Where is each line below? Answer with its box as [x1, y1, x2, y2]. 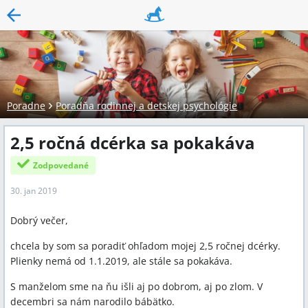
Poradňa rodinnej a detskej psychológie [56, 99, 238, 112]
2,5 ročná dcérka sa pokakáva [10, 131, 255, 154]
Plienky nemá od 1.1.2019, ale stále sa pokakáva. [10, 254, 232, 268]
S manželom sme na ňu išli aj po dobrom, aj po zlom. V [10, 280, 263, 294]
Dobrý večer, [10, 214, 68, 228]
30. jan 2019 [10, 185, 57, 197]
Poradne [7, 99, 45, 112]
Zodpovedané [33, 159, 89, 171]
